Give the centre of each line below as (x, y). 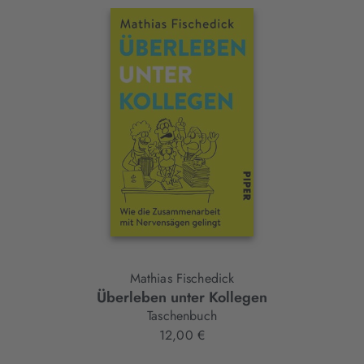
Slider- (54, 71)
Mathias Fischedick (182, 279)
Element (62, 102)
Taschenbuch (182, 316)
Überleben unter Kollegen (182, 298)
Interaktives (78, 41)
